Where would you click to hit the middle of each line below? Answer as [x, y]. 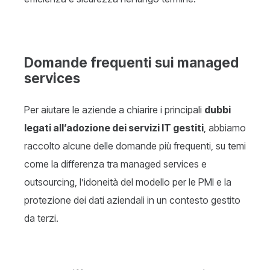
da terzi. [41, 218]
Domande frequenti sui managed [131, 63]
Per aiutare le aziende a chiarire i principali [114, 110]
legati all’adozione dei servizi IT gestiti [114, 128]
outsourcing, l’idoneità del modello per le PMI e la [128, 182]
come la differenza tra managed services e [115, 164]
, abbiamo [225, 128]
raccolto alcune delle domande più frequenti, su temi [135, 146]
